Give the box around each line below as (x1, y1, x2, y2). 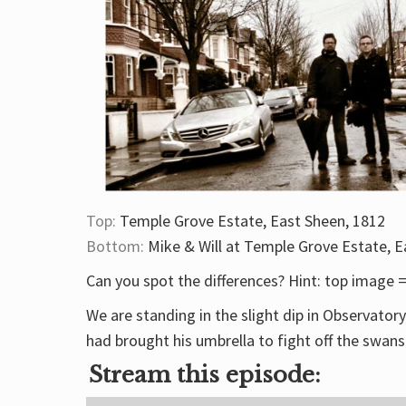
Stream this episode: (89, 362, 321, 388)
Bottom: (86, 236, 144, 256)
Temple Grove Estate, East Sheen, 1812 (116, 210, 385, 231)
